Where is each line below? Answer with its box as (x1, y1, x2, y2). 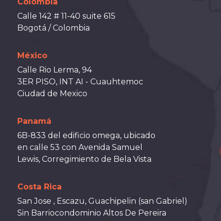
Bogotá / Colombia (17, 23, 90, 33)
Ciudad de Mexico (17, 89, 87, 98)
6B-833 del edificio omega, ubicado (17, 131, 155, 140)
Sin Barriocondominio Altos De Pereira (17, 208, 166, 218)
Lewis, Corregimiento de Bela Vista (17, 154, 151, 164)
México (17, 51, 47, 60)
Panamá (17, 116, 51, 126)
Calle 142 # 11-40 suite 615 (17, 11, 115, 21)
